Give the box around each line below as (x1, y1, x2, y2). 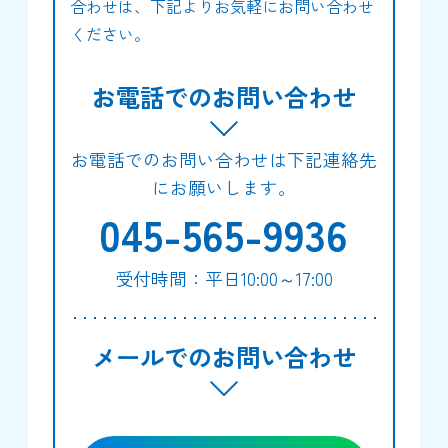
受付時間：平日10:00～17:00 (114, 266, 333, 292)
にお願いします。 (151, 175, 296, 201)
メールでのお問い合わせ (91, 339, 356, 375)
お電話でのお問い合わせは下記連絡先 (70, 147, 377, 173)
